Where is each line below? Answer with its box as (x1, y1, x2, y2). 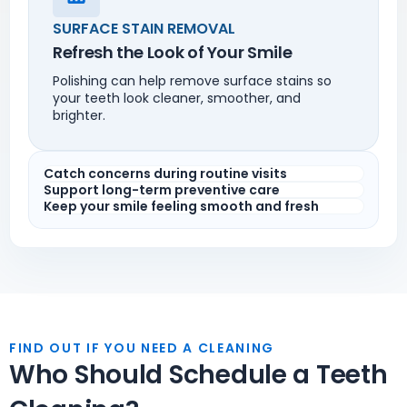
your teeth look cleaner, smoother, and (53, 89, 301, 107)
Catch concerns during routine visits (44, 164, 287, 183)
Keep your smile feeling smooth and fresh (44, 197, 319, 215)
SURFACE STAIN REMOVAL (53, 18, 235, 39)
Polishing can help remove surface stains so (53, 72, 332, 90)
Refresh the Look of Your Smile (53, 41, 293, 64)
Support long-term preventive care (44, 181, 280, 199)
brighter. (53, 106, 105, 124)
